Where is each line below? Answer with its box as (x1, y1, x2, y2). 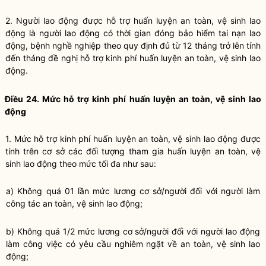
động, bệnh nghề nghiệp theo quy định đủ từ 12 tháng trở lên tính (5, 40, 261, 50)
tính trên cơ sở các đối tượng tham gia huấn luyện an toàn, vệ (5, 146, 261, 156)
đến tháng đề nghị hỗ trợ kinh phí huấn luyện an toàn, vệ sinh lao (5, 53, 261, 63)
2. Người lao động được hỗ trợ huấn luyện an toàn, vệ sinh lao (5, 15, 261, 26)
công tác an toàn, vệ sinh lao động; (6, 198, 142, 208)
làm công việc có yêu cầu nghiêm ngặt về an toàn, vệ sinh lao (6, 239, 260, 249)
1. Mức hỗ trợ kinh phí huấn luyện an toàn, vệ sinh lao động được (5, 134, 261, 144)
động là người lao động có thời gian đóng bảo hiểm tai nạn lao (5, 28, 261, 38)
